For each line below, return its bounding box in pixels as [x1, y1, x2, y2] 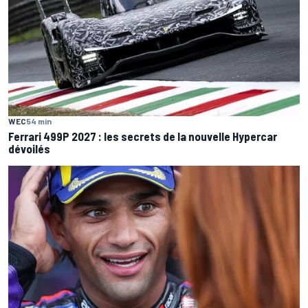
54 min [26, 115, 52, 126]
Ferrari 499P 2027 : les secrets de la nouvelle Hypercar [8, 129, 277, 143]
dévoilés [8, 141, 50, 155]
